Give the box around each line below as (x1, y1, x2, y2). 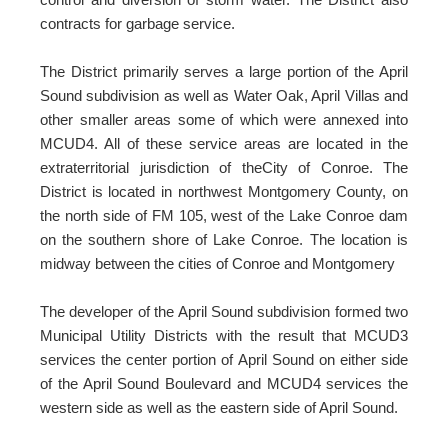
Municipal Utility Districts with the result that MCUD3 (40, 327, 408, 344)
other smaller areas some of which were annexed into (40, 111, 408, 128)
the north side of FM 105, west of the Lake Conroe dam (40, 207, 408, 224)
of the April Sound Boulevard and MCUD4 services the (40, 375, 408, 392)
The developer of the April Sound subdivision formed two (40, 303, 408, 320)
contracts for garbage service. (40, 15, 235, 32)
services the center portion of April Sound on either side (40, 351, 408, 368)
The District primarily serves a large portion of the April (40, 63, 408, 80)
